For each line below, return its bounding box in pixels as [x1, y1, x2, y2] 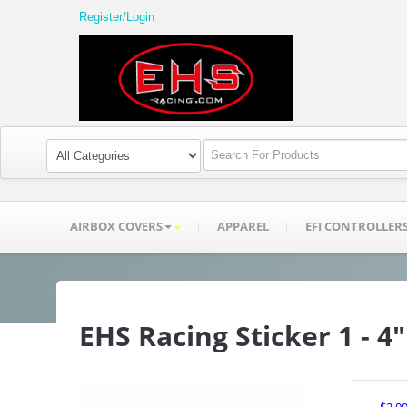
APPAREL [217, 218, 269, 235]
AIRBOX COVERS [70, 218, 163, 235]
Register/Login [79, 10, 154, 24]
